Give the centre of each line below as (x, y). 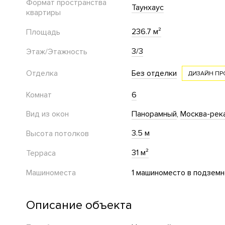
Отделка (42, 74)
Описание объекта (79, 205)
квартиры (43, 13)
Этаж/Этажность (57, 51)
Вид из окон (47, 114)
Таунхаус (148, 8)
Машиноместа (51, 173)
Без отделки (154, 74)
